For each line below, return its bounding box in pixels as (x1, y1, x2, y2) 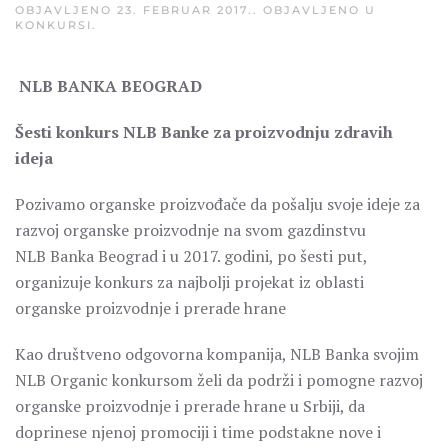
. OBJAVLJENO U (253, 3, 376, 17)
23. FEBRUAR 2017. (117, 3, 253, 17)
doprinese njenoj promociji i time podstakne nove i (15, 421, 381, 443)
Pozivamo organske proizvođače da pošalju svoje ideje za (15, 193, 420, 215)
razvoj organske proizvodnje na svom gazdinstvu (15, 219, 366, 241)
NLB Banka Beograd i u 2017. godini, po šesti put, (15, 245, 367, 267)
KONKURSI (15, 18, 92, 32)
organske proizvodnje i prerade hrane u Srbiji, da (15, 395, 365, 417)
